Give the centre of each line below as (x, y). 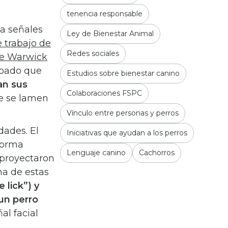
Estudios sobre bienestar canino (123, 73)
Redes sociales (93, 53)
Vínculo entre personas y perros (123, 113)
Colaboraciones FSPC (104, 93)
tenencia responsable (105, 14)
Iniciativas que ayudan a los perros (127, 133)
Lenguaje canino (96, 153)
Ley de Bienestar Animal (110, 34)
